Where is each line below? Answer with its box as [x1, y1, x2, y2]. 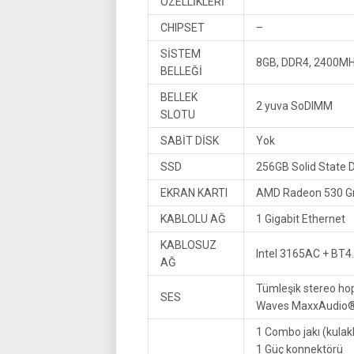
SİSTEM [160, 47, 201, 60]
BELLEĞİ [160, 65, 202, 77]
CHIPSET [160, 21, 205, 34]
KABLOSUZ [160, 239, 217, 251]
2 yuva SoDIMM [256, 100, 333, 112]
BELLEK [160, 91, 198, 104]
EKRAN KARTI [160, 186, 228, 199]
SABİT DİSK [160, 134, 219, 147]
